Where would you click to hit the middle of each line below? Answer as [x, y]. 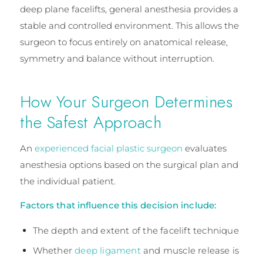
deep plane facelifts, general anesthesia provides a [129, 9]
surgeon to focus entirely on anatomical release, [124, 42]
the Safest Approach [91, 123]
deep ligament [108, 251]
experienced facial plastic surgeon [108, 148]
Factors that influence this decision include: [118, 205]
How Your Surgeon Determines [126, 102]
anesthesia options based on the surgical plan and [129, 164]
